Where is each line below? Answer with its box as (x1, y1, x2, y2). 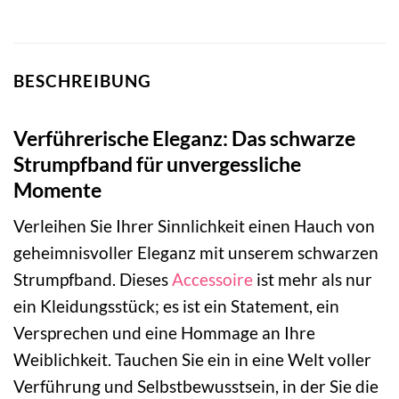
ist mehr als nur (253, 269, 372, 290)
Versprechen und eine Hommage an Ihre (13, 322, 315, 344)
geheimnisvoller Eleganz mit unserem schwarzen (13, 242, 379, 264)
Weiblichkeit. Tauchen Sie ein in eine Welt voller (13, 349, 371, 370)
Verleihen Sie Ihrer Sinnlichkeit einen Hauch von (13, 216, 375, 237)
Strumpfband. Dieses (13, 269, 172, 290)
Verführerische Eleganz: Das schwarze (13, 125, 355, 151)
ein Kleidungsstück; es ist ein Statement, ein (13, 296, 339, 317)
